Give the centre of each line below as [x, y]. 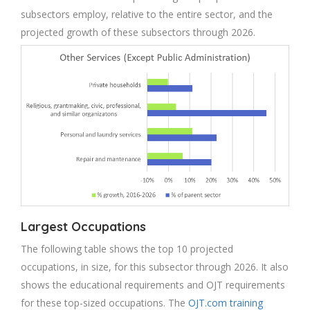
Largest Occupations [83, 226]
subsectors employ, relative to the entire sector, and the [147, 14]
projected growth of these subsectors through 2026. [138, 32]
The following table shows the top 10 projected [127, 248]
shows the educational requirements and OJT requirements [153, 284]
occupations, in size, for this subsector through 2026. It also [155, 266]
